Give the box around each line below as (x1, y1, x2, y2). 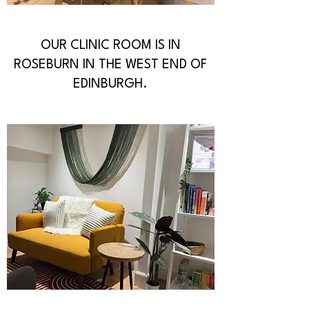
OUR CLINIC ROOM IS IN (40, 39, 181, 52)
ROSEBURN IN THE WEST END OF (14, 59, 207, 71)
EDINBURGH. (73, 78, 148, 90)
